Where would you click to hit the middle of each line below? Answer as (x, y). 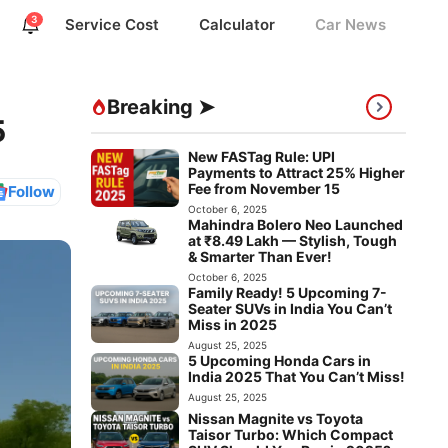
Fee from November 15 (264, 188)
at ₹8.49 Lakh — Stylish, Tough (293, 240)
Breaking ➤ (161, 107)
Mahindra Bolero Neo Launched (296, 224)
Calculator (237, 24)
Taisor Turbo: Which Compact (291, 435)
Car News (350, 24)
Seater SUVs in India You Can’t (290, 308)
